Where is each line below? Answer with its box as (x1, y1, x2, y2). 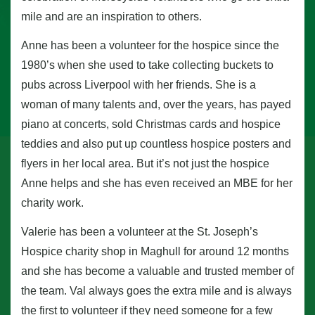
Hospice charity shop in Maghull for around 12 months (21, 245, 289, 257)
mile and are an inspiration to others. (21, 11, 202, 23)
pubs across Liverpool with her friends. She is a (21, 79, 256, 91)
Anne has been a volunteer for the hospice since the (21, 39, 279, 52)
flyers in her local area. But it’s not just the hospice (21, 157, 269, 170)
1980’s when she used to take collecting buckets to (21, 59, 274, 72)
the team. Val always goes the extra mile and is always (21, 284, 292, 297)
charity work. (21, 197, 84, 210)
